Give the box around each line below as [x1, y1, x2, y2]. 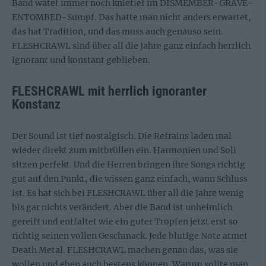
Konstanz [12, 96, 61, 112]
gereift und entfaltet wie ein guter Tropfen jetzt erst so [12, 216, 238, 227]
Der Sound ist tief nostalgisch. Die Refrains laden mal [12, 130, 232, 141]
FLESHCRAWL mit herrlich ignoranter [12, 83, 207, 99]
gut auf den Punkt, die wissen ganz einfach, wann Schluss [12, 173, 248, 184]
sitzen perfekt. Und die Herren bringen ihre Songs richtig [12, 159, 245, 170]
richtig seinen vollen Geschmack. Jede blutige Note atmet [12, 230, 248, 241]
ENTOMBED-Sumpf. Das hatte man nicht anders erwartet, [12, 11, 251, 23]
